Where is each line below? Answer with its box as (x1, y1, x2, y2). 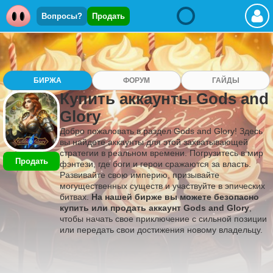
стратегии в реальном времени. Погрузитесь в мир (60, 148, 263, 158)
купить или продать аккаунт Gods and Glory (60, 203, 249, 213)
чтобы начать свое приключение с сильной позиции (60, 214, 267, 224)
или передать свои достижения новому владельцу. (60, 225, 263, 235)
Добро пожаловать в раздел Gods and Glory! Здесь (60, 126, 263, 136)
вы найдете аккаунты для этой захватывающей (60, 137, 248, 147)
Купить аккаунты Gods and (60, 90, 269, 107)
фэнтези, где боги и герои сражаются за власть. (60, 159, 251, 169)
